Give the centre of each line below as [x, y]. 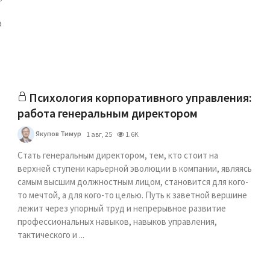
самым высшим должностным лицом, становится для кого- [133, 182]
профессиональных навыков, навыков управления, [118, 221]
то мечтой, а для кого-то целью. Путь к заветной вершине [133, 195]
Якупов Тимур [58, 133]
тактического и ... [51, 235]
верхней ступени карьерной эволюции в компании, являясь [135, 168]
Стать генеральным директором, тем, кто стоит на [118, 155]
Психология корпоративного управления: [141, 97]
